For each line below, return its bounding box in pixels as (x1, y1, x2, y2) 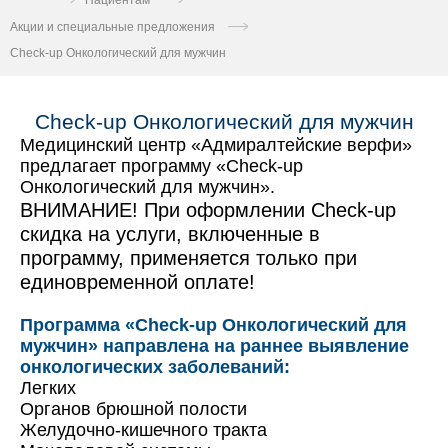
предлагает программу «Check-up (20, 155, 303, 176)
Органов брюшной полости (20, 398, 247, 419)
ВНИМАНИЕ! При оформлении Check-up (20, 198, 396, 221)
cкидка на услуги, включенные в (20, 222, 320, 245)
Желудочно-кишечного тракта (20, 419, 267, 440)
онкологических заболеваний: (20, 356, 290, 377)
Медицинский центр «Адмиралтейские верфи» (20, 134, 412, 155)
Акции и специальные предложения (10, 19, 215, 34)
